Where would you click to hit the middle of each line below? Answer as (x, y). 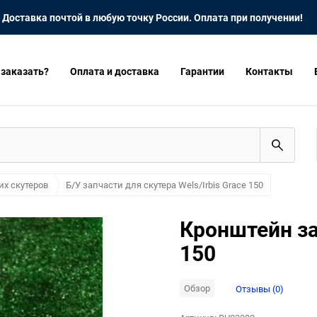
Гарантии (202, 71)
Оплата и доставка (115, 71)
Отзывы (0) (260, 288)
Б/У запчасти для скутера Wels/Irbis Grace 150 (165, 185)
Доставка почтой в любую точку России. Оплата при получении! (152, 17)
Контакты (269, 71)
